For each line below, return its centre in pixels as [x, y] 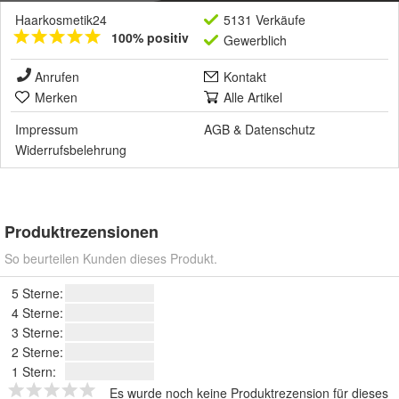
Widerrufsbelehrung [71, 150]
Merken [56, 98]
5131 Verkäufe [265, 20]
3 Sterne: [37, 333]
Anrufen [57, 77]
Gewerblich [255, 41]
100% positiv [150, 38]
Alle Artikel [253, 98]
